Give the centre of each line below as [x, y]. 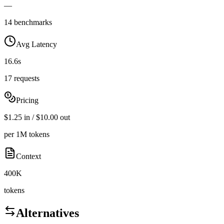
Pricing [27, 100]
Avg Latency [36, 44]
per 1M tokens [27, 134]
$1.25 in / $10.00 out [37, 117]
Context [28, 156]
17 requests [22, 78]
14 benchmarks [28, 22]
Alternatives [47, 213]
